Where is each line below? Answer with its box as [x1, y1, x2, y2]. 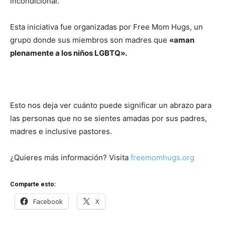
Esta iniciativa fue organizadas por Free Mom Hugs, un [10, 22, 203, 32]
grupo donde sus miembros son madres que [10, 35, 169, 45]
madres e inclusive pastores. [10, 127, 112, 137]
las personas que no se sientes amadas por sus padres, [10, 114, 207, 124]
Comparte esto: [10, 181, 56, 188]
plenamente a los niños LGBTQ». [10, 48, 129, 58]
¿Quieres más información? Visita [10, 153, 131, 163]
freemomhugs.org [131, 153, 194, 163]
